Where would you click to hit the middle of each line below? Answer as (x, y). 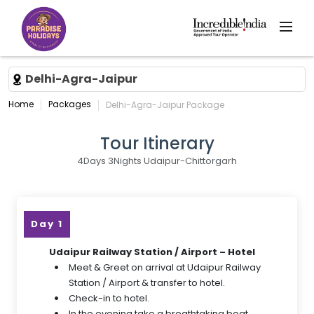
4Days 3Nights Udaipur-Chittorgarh (157, 161)
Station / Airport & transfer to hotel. (147, 283)
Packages (70, 104)
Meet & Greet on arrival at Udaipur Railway (165, 267)
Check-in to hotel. (109, 298)
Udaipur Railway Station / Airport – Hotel (152, 252)
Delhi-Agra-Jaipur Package (165, 105)
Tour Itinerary (157, 143)
